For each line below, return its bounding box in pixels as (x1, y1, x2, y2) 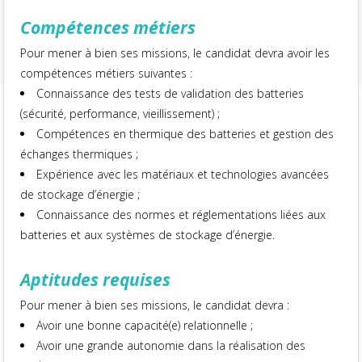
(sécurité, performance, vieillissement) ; (20, 106, 221, 121)
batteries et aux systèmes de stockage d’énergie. (20, 227, 276, 242)
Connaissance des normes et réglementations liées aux (36, 207, 326, 222)
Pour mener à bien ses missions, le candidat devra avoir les (20, 45, 330, 61)
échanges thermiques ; (20, 146, 139, 162)
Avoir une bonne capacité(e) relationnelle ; (36, 318, 254, 333)
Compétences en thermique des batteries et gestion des (36, 126, 335, 141)
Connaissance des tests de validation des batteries (36, 86, 305, 101)
